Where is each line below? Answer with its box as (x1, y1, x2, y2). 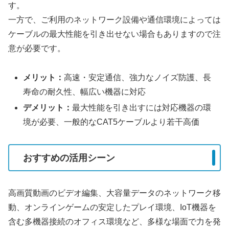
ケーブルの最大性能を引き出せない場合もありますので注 (8, 30, 221, 39)
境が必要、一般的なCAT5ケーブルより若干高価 (23, 118, 200, 127)
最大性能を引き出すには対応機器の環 (72, 103, 212, 112)
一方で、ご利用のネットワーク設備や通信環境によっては (8, 15, 221, 25)
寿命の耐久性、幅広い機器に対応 (23, 87, 146, 97)
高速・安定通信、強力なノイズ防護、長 (64, 73, 212, 82)
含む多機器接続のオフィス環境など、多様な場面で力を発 (8, 217, 221, 226)
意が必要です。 (8, 44, 65, 53)
